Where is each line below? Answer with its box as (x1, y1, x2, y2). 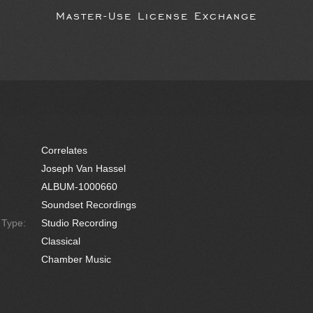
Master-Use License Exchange (56, 8, 257, 21)
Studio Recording (41, 217, 117, 228)
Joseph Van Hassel (41, 163, 126, 174)
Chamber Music (41, 254, 111, 265)
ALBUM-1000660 (41, 181, 117, 192)
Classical (41, 235, 80, 247)
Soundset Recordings (41, 199, 136, 210)
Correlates (41, 145, 87, 156)
